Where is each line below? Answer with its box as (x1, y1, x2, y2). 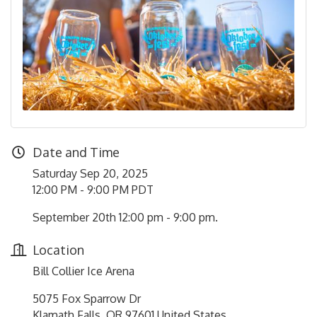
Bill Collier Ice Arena (33, 264, 134, 278)
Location (33, 242, 84, 258)
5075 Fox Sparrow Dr (33, 292, 141, 306)
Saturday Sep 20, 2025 (33, 166, 148, 180)
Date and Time (33, 144, 120, 160)
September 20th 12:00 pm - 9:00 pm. (33, 210, 218, 224)
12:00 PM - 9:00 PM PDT (33, 183, 154, 197)
